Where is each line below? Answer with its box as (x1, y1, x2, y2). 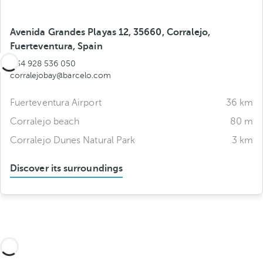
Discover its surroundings (10, 163, 123, 174)
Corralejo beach (10, 116, 80, 127)
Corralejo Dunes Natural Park (10, 135, 136, 146)
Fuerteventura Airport (10, 97, 102, 108)
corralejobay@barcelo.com (10, 71, 111, 80)
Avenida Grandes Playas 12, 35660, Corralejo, (10, 27, 211, 38)
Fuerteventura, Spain (10, 41, 103, 52)
